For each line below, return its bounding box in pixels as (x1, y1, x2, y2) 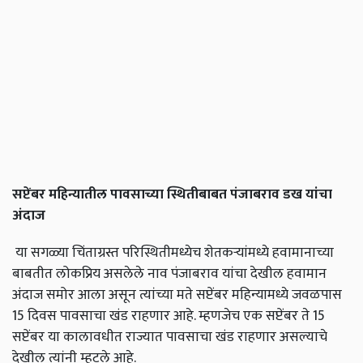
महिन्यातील (49, 182, 107, 207)
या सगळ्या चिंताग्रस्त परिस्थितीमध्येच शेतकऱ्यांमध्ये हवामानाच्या (12, 241, 334, 265)
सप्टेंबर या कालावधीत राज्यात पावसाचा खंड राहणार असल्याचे (12, 325, 327, 349)
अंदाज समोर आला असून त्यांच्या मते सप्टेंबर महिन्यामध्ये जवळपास (12, 283, 342, 307)
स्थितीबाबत (167, 182, 227, 207)
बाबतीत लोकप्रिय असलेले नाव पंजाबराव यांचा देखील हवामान (12, 262, 327, 286)
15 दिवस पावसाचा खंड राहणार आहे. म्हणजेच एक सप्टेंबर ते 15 (12, 304, 325, 328)
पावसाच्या (110, 182, 164, 207)
